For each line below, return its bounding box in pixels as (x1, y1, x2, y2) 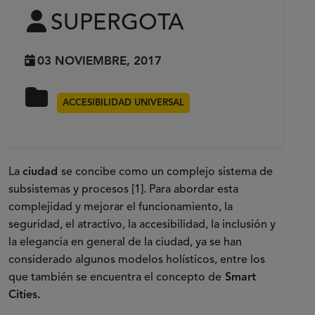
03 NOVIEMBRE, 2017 (37, 55, 162, 67)
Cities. (8, 289, 41, 301)
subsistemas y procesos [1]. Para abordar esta (8, 184, 238, 195)
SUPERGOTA (51, 13, 184, 36)
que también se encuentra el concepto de (8, 271, 221, 283)
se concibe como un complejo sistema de (61, 166, 273, 178)
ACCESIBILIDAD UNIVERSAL (63, 98, 184, 108)
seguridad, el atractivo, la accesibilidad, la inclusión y (8, 219, 276, 231)
